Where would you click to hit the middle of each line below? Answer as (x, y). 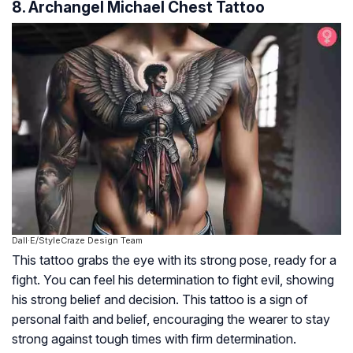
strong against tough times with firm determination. (154, 338)
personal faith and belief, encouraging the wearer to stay (171, 319)
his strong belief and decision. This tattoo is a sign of (160, 299)
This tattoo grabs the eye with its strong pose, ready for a (174, 260)
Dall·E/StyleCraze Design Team (77, 240)
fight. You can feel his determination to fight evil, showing (173, 279)
